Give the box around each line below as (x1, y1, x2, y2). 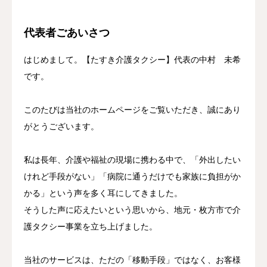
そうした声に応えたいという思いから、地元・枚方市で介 (24, 205, 241, 215)
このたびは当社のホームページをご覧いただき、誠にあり (24, 105, 241, 114)
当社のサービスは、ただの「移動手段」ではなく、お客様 (24, 255, 241, 265)
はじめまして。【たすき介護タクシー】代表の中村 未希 (24, 55, 241, 64)
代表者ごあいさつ (24, 26, 110, 39)
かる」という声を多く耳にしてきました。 (24, 188, 182, 198)
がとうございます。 (24, 122, 99, 131)
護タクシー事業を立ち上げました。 (24, 222, 157, 231)
